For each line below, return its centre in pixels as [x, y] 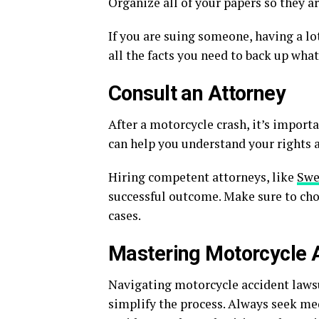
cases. [125, 215]
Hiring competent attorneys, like [203, 177]
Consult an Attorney [197, 93]
